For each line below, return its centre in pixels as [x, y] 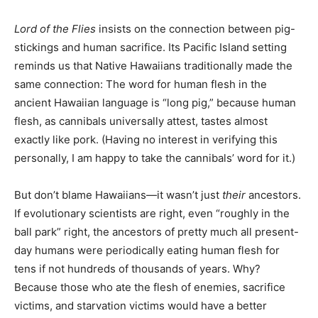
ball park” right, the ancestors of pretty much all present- [157, 232]
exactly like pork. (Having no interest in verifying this [146, 139]
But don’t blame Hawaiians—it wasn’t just [118, 195]
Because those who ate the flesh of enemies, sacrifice [150, 287]
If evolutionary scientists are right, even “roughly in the [152, 213]
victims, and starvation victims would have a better [141, 306]
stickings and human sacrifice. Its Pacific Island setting [150, 47]
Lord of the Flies [55, 29]
